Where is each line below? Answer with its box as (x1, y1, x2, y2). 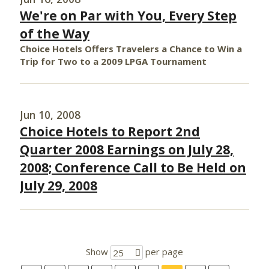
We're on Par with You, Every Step (20, 7, 237, 24)
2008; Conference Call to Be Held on (20, 159, 246, 176)
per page (143, 246, 183, 258)
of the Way (20, 25, 89, 42)
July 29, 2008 (20, 177, 97, 194)
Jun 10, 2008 (20, 107, 80, 122)
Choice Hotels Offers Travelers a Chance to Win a (20, 43, 242, 55)
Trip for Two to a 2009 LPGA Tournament (20, 55, 207, 67)
